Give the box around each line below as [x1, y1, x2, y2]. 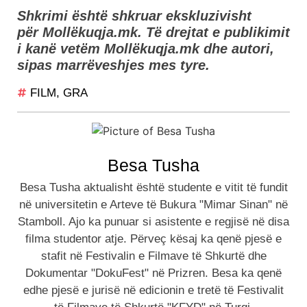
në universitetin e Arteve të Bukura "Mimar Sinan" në [19, 197, 288, 211]
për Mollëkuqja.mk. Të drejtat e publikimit [17, 24, 290, 40]
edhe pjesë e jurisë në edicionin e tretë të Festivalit [23, 283, 284, 297]
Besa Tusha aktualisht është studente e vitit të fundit [19, 180, 288, 194]
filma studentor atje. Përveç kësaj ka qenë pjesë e [25, 232, 282, 245]
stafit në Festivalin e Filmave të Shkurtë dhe [40, 249, 267, 262]
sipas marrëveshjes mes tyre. [17, 57, 210, 73]
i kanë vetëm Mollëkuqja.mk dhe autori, [17, 40, 274, 56]
